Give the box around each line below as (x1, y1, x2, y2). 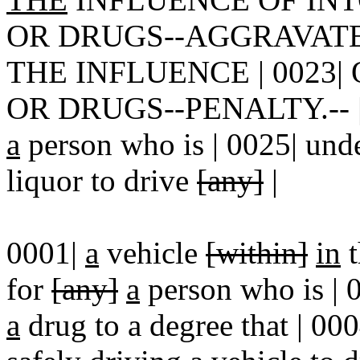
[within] (206, 235, 308, 270)
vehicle (99, 235, 206, 270)
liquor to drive (6, 163, 197, 198)
